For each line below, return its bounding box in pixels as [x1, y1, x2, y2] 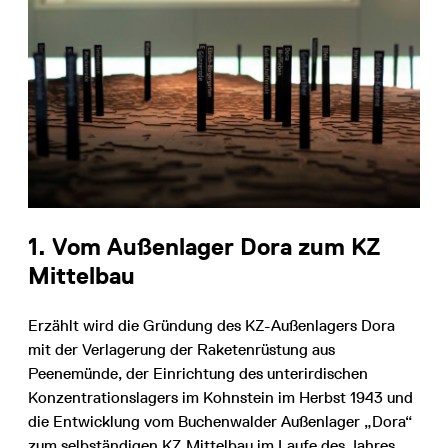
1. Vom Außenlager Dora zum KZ [28, 231, 381, 261]
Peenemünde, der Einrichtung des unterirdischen [28, 363, 368, 383]
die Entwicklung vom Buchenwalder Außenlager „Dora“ [28, 411, 413, 431]
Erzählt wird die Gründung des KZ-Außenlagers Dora [28, 315, 395, 335]
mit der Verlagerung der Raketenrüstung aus [28, 339, 335, 359]
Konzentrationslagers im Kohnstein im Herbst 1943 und [28, 387, 413, 407]
